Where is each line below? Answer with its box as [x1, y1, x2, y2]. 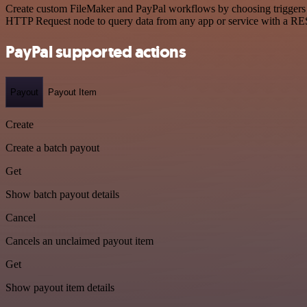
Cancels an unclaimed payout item [5, 235, 153, 247]
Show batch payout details [5, 188, 119, 201]
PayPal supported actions [5, 40, 186, 63]
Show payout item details [5, 282, 114, 294]
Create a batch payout [5, 142, 99, 154]
